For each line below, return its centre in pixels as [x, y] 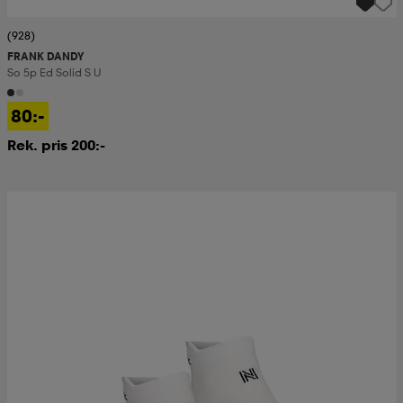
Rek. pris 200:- [56, 145]
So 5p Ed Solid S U [54, 73]
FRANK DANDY [45, 57]
